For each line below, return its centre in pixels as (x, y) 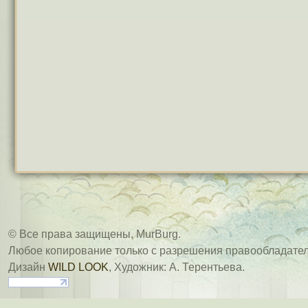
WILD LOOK (78, 267)
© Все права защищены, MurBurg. (95, 234)
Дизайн (28, 267)
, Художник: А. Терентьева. (177, 267)
